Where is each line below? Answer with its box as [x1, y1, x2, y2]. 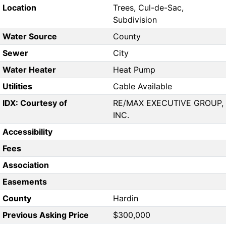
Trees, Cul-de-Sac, [113, 3, 184, 13]
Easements [2, 177, 47, 187]
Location [2, 3, 36, 13]
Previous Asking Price [2, 210, 89, 220]
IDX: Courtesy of [2, 98, 67, 108]
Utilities [2, 81, 32, 92]
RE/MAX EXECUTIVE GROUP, [113, 98, 223, 108]
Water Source [2, 31, 57, 42]
